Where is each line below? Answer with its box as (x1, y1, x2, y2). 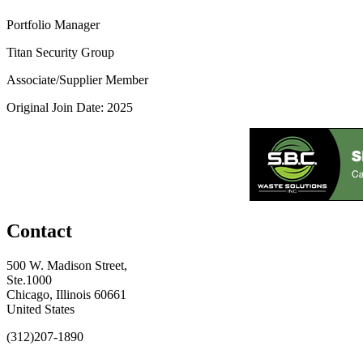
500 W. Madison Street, (6, 258, 127, 272)
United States (6, 301, 75, 316)
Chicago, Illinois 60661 (6, 287, 126, 301)
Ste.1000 (6, 272, 52, 287)
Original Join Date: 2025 (6, 100, 133, 114)
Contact (6, 220, 72, 241)
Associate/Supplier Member (6, 72, 148, 87)
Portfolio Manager (6, 17, 100, 32)
